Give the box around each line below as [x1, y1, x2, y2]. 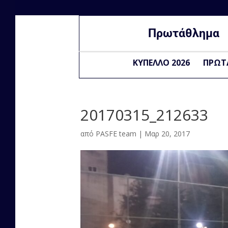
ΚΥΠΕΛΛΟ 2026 [132, 57, 190, 68]
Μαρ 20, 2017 [145, 129, 190, 138]
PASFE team [96, 129, 137, 138]
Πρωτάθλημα [148, 26, 219, 40]
